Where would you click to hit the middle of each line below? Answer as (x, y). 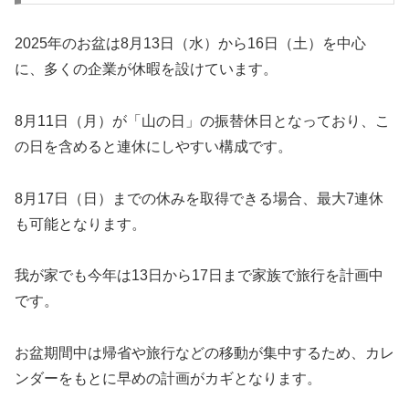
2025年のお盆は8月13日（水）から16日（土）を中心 (190, 44)
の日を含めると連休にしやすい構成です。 (153, 146)
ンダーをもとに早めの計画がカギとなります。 (168, 379)
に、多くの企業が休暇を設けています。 (146, 69)
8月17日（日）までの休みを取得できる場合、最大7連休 (199, 198)
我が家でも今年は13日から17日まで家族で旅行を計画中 (199, 276)
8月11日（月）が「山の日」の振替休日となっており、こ (202, 121)
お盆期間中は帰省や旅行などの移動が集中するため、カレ (204, 353)
